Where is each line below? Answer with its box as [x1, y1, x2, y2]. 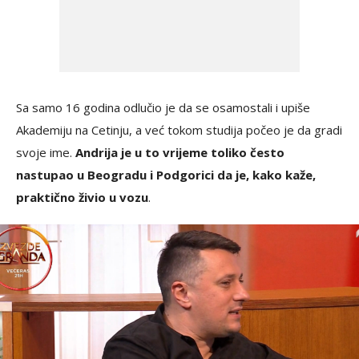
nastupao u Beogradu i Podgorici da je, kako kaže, [16, 166, 316, 183]
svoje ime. [16, 143, 75, 160]
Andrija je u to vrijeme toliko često [75, 143, 284, 160]
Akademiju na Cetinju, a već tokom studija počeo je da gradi [16, 121, 342, 138]
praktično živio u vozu [16, 188, 148, 205]
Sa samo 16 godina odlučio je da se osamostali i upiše [16, 99, 310, 115]
